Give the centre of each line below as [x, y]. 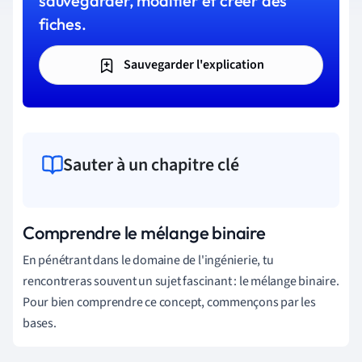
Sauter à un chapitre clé [151, 164]
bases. [40, 323]
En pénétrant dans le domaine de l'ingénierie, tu [148, 260]
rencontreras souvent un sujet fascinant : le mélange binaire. [181, 281]
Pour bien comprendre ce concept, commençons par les [169, 302]
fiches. [63, 24]
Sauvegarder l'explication [193, 65]
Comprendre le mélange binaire [144, 232]
